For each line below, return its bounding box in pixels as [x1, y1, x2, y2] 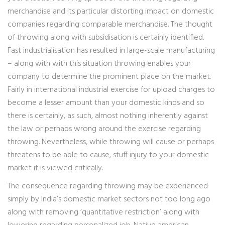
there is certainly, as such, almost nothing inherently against [8, 109, 208, 123]
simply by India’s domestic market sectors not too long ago [8, 193, 210, 206]
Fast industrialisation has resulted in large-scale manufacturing [8, 44, 215, 57]
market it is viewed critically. [8, 162, 103, 175]
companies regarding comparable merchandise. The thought [8, 18, 212, 31]
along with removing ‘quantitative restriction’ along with [8, 206, 199, 219]
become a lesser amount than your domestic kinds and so [8, 96, 204, 109]
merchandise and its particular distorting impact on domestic [8, 5, 214, 18]
